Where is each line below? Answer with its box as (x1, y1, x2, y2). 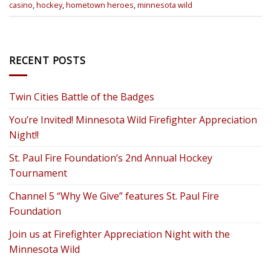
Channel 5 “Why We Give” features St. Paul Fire (9, 189, 219, 203)
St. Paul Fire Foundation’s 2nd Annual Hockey (9, 151, 212, 165)
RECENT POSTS (9, 53, 86, 67)
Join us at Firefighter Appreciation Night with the (9, 227, 230, 241)
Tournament (9, 166, 67, 180)
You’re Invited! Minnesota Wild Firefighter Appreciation (9, 113, 257, 127)
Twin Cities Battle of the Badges (9, 90, 154, 104)
